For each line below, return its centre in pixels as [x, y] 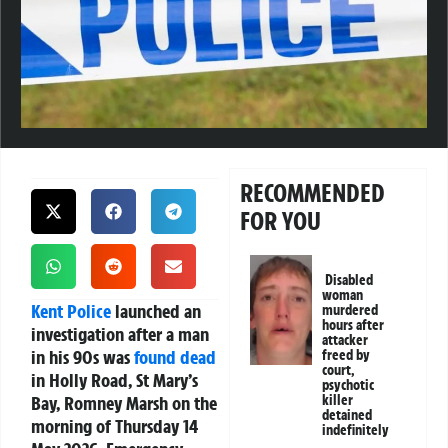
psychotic [348, 385]
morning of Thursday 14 [114, 426]
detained [347, 415]
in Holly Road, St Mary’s [114, 380]
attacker [345, 340]
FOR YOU [281, 221]
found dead [175, 357]
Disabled [349, 280]
